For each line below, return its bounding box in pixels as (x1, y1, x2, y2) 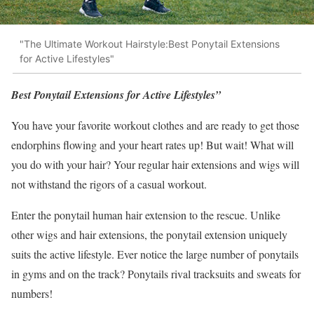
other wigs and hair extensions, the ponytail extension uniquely (11, 227, 287, 243)
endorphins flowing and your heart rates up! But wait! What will (11, 137, 294, 153)
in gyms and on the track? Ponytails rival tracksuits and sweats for (11, 266, 301, 282)
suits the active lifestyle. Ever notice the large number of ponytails (11, 247, 299, 262)
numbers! (11, 286, 53, 301)
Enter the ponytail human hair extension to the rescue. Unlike (11, 207, 280, 223)
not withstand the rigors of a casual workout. (11, 177, 207, 192)
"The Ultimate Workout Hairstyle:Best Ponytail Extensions (20, 37, 280, 50)
